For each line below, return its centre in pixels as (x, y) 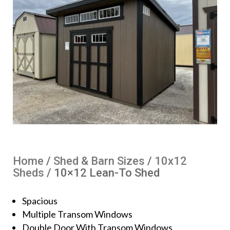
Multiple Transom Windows (77, 214)
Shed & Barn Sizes (99, 161)
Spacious (40, 200)
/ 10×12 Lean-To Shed (102, 172)
